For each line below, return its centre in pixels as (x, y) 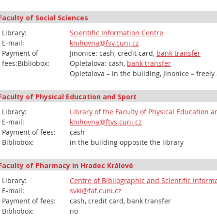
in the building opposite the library (127, 142)
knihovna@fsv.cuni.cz (104, 43)
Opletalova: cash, (98, 63)
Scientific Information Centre (116, 33)
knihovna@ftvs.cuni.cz (106, 122)
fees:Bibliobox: (26, 63)
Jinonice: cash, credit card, (113, 53)
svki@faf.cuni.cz (96, 191)
